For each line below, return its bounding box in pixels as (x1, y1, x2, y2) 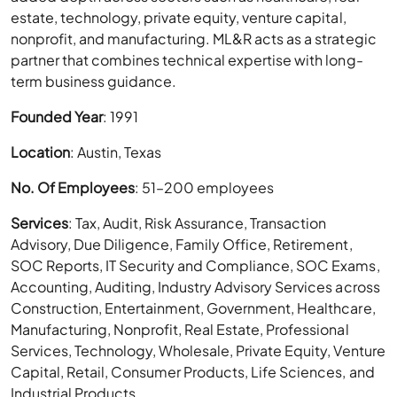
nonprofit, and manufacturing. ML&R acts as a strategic (11, 29, 377, 49)
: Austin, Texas (70, 143, 162, 162)
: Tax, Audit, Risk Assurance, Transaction (68, 214, 327, 233)
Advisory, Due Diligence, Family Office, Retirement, (11, 235, 353, 254)
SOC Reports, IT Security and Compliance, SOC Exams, (11, 256, 380, 276)
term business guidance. (11, 72, 177, 91)
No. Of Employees (11, 178, 136, 198)
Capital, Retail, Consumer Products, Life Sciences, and (11, 362, 375, 382)
